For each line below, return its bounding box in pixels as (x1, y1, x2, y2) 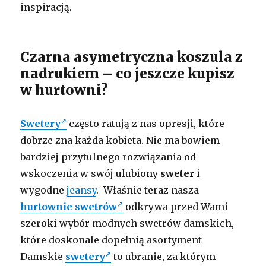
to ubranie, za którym (113, 250, 216, 262)
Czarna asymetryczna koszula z (20, 47, 243, 65)
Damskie (20, 250, 66, 262)
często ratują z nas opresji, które (66, 117, 225, 129)
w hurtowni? (20, 81, 109, 99)
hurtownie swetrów (20, 200, 118, 213)
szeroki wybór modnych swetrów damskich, (20, 217, 235, 229)
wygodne (20, 183, 67, 196)
